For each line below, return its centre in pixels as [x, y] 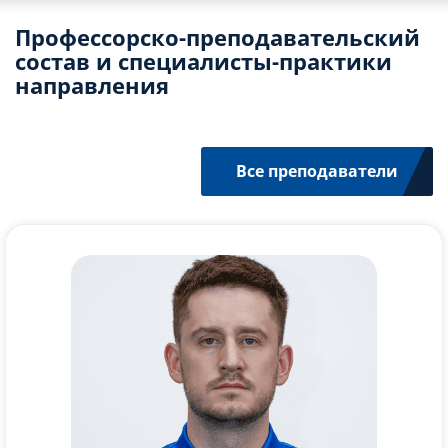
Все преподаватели [317, 171]
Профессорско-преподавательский [217, 37]
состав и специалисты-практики [203, 61]
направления [92, 85]
